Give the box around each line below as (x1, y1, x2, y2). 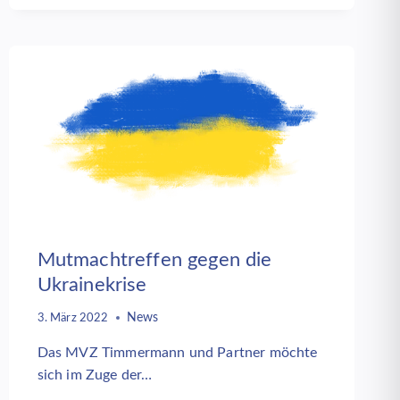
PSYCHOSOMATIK (36, 8, 141, 20)
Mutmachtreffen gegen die (37, 249, 272, 270)
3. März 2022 (37, 312, 109, 324)
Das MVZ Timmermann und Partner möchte (37, 346, 318, 361)
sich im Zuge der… (37, 368, 153, 383)
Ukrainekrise (37, 274, 147, 295)
